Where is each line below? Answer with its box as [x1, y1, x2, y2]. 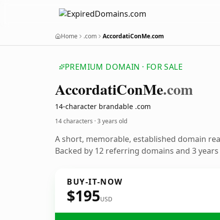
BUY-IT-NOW [67, 176, 123, 187]
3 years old [97, 117, 127, 125]
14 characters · [55, 117, 97, 125]
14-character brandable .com [55, 102, 151, 111]
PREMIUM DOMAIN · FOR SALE [65, 61, 183, 72]
